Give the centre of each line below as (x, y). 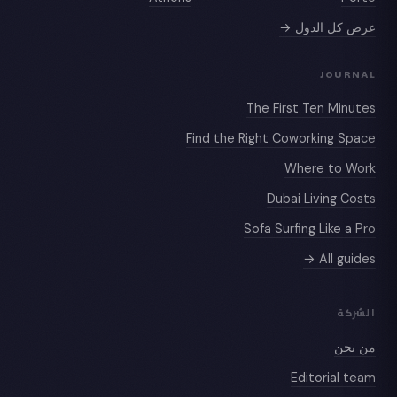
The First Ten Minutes (311, 109)
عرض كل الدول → (327, 27)
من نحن (355, 347)
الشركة (356, 314)
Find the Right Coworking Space (281, 139)
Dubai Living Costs (321, 199)
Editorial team (333, 377)
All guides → (347, 259)
